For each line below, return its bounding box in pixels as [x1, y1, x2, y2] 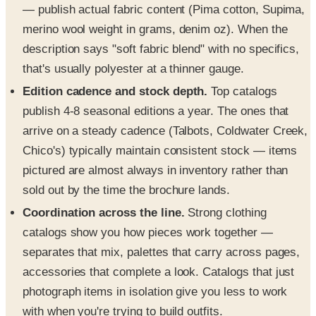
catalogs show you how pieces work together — [23, 226, 273, 240]
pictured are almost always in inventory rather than [23, 164, 288, 178]
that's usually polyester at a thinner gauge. [23, 61, 244, 75]
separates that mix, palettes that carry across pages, [23, 245, 300, 260]
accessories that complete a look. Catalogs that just [23, 265, 295, 279]
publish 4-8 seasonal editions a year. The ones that [23, 104, 289, 119]
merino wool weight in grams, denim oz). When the [23, 22, 288, 36]
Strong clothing [184, 206, 267, 220]
